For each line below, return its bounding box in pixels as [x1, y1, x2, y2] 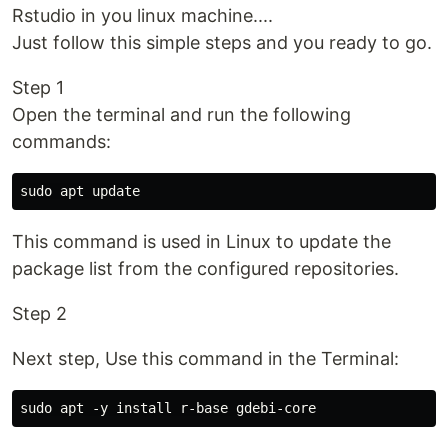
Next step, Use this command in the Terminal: [12, 348, 399, 369]
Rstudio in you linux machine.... [12, 5, 273, 26]
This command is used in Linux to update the [12, 231, 391, 252]
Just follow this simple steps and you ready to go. [12, 32, 432, 53]
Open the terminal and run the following [12, 104, 351, 125]
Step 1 [12, 77, 64, 98]
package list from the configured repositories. [12, 258, 399, 279]
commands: [12, 131, 111, 152]
